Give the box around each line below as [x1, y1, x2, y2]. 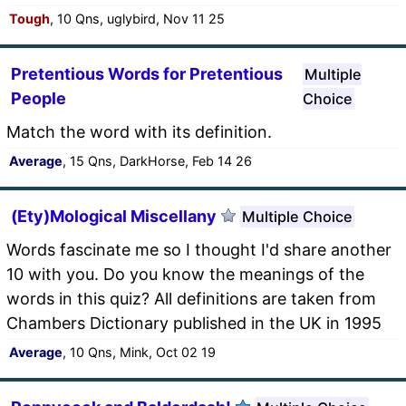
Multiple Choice [242, 207, 353, 226]
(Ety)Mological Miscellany [11, 206, 217, 226]
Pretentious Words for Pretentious [11, 63, 283, 83]
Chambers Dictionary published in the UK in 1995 [6, 313, 382, 333]
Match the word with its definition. [6, 121, 272, 141]
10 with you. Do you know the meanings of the [6, 264, 364, 284]
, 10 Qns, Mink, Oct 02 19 [63, 343, 216, 360]
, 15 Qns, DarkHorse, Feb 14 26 [63, 152, 252, 169]
